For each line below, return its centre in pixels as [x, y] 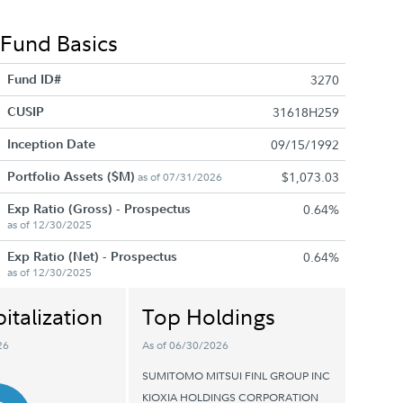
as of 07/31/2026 [178, 177]
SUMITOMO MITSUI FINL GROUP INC [237, 376]
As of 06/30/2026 [186, 345]
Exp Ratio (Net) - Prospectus [92, 256]
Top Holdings [209, 316]
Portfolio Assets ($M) [71, 176]
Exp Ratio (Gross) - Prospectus [99, 209]
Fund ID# [34, 79]
